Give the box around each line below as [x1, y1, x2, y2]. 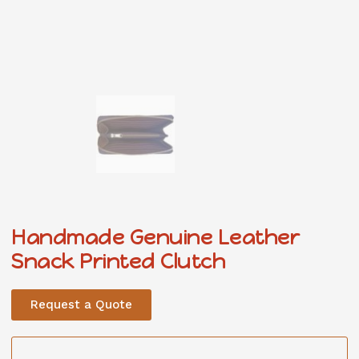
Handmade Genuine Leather [11, 224, 300, 249]
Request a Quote [30, 296, 132, 312]
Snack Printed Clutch [11, 248, 225, 273]
